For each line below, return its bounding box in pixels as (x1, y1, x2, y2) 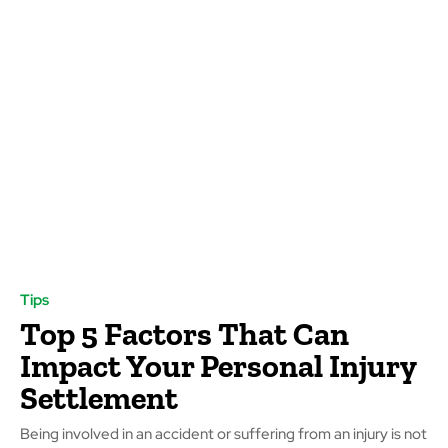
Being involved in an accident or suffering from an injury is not (20, 424, 427, 445)
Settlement (20, 379, 178, 418)
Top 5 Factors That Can (20, 315, 349, 354)
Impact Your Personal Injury (20, 347, 417, 386)
